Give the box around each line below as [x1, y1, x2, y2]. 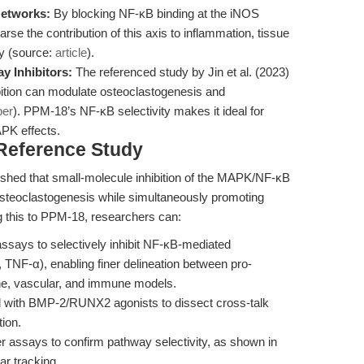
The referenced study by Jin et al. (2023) [72, 65, 289, 79]
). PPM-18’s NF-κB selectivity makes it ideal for [13, 104, 264, 118]
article [55, 45, 87, 59]
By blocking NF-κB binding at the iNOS [50, 6, 259, 20]
